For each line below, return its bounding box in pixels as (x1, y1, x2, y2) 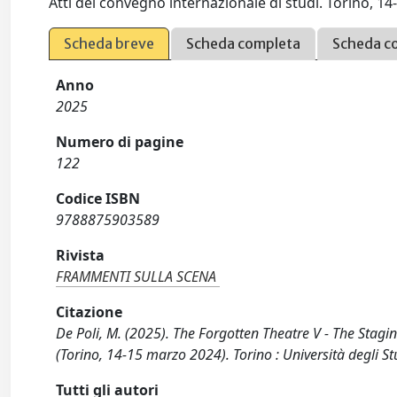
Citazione (56, 302, 123, 322)
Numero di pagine (56, 132, 184, 152)
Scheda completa (186, 35, 301, 52)
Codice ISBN (56, 189, 141, 208)
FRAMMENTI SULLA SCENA (56, 267, 217, 286)
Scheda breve (64, 35, 155, 52)
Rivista (56, 245, 105, 265)
